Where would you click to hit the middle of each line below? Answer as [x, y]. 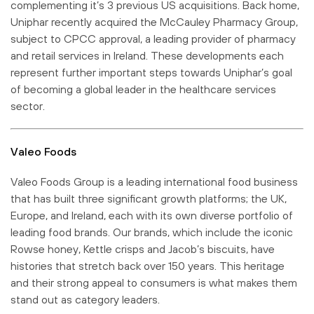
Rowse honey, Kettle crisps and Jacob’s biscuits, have [143, 248]
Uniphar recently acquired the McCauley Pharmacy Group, [154, 21]
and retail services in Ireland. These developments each [147, 55]
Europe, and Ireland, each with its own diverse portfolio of [152, 215]
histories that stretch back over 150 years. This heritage [148, 265]
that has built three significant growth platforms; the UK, [149, 198]
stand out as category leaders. [85, 299]
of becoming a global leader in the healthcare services [143, 89]
